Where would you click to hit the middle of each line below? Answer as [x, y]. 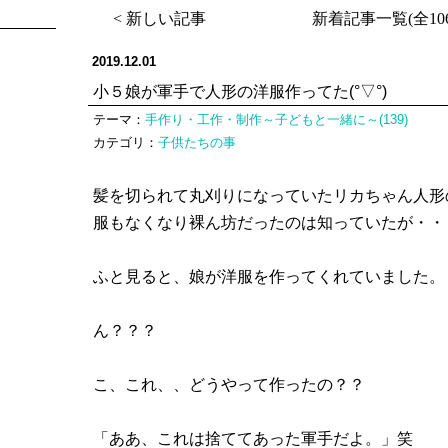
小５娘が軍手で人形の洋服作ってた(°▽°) [240, 91]
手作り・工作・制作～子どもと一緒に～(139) [277, 119]
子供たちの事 [197, 142]
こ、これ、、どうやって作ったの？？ [229, 384]
